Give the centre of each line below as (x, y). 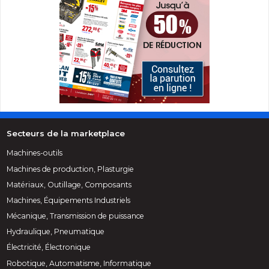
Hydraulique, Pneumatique (56, 232)
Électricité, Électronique (49, 247)
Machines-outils (35, 153)
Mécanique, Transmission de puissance (76, 216)
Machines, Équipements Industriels (69, 200)
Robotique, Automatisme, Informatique (79, 263)
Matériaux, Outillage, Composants (69, 184)
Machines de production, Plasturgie (71, 169)
